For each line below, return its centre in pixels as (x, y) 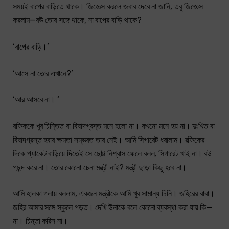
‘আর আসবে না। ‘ (36, 100)
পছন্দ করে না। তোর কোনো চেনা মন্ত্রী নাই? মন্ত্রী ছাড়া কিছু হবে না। (100, 167)
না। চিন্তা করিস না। (40, 221)
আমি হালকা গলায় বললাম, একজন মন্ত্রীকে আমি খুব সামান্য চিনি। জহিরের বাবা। (114, 194)
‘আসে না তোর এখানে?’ (43, 73)
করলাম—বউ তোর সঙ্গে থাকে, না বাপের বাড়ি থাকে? (77, 20)
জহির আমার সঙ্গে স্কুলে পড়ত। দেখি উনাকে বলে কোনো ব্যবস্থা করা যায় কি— (113, 208)
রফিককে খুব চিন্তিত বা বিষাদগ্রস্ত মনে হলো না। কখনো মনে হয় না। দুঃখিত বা (114, 126)
